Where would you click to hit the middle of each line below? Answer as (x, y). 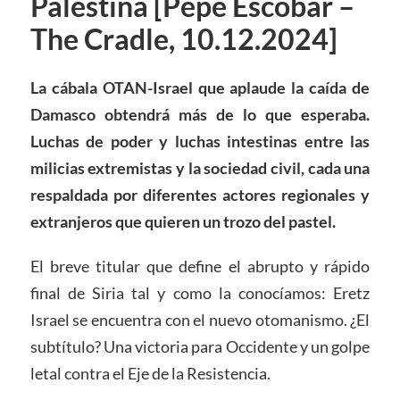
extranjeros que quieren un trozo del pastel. (183, 222)
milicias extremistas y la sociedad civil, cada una (200, 168)
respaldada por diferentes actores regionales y (200, 195)
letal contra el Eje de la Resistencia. (150, 374)
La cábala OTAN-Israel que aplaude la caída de (200, 88)
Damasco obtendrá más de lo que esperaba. (200, 115)
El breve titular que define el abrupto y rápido (200, 267)
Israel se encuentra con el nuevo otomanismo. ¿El (200, 320)
